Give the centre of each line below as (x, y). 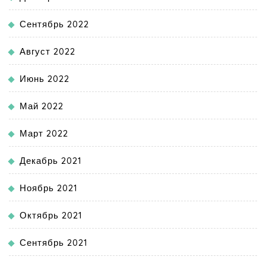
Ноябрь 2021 (49, 188)
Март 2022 (44, 134)
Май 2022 (42, 106)
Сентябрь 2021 (54, 243)
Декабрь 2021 (51, 161)
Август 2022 (47, 52)
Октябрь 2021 (51, 216)
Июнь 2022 (45, 79)
